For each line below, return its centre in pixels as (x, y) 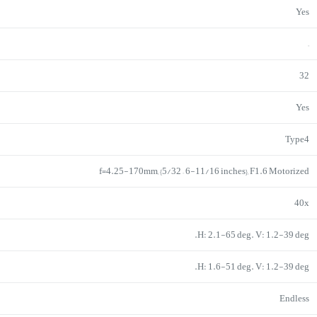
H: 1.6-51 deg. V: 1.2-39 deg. (254, 266)
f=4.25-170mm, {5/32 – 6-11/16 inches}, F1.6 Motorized (204, 171)
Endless (295, 298)
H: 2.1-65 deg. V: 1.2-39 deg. (254, 235)
